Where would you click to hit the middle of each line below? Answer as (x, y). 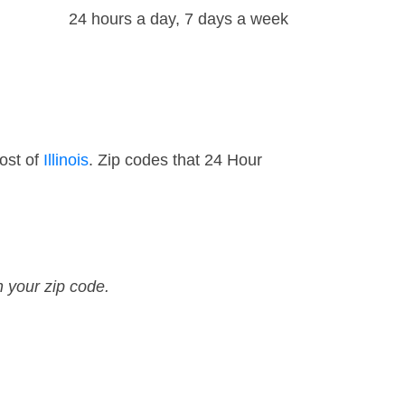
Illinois (66, 160)
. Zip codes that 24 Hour (175, 160)
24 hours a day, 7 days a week (179, 19)
